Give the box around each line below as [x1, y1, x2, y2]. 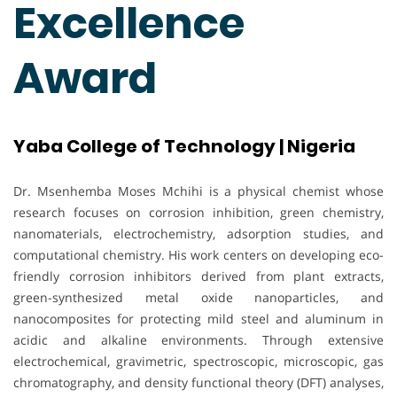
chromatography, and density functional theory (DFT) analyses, [13, 374, 384, 392]
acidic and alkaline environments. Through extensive [13, 331, 384, 349]
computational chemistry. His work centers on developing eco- [13, 246, 384, 264]
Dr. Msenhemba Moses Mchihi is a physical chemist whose [13, 183, 384, 200]
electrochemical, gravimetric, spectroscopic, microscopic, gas [13, 353, 384, 370]
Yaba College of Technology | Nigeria [13, 133, 355, 159]
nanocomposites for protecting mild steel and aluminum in [13, 310, 384, 328]
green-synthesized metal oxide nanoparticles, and [13, 289, 384, 307]
